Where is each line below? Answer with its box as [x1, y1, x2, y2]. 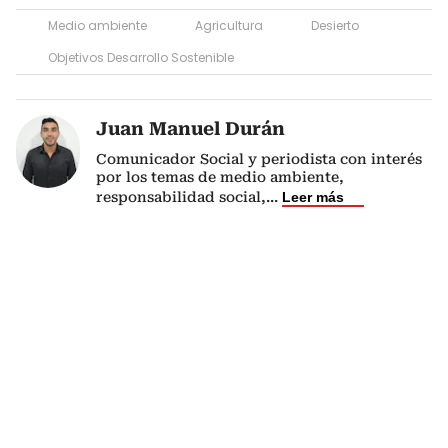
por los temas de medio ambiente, [96, 168, 344, 185]
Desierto [311, 16, 359, 34]
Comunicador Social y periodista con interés [96, 150, 422, 167]
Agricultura [195, 16, 263, 34]
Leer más [282, 188, 344, 205]
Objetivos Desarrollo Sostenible [48, 48, 234, 66]
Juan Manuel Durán [96, 117, 285, 139]
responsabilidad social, [96, 188, 266, 205]
